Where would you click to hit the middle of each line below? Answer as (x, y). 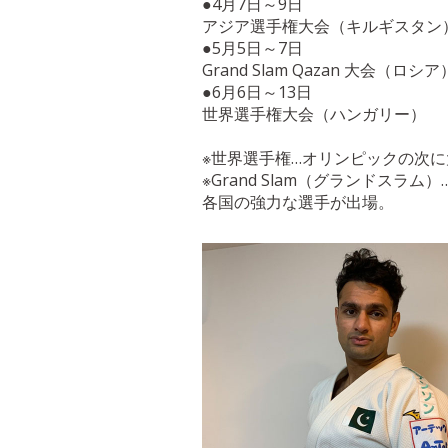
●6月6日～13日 (257, 92)
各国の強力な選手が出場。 (298, 202)
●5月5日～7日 (252, 48)
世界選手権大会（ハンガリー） (314, 114)
